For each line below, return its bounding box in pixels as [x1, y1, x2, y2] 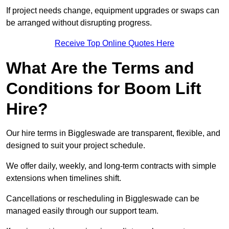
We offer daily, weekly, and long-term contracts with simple [6, 162, 216, 171]
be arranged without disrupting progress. [6, 18, 152, 28]
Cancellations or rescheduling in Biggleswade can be [6, 194, 199, 203]
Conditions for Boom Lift [6, 79, 201, 98]
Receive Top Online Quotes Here [55, 39, 174, 48]
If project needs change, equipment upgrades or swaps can [6, 6, 219, 15]
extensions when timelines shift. [6, 174, 121, 183]
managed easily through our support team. [6, 207, 158, 216]
